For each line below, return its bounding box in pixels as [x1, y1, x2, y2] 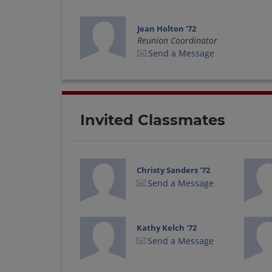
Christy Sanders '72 [137, 164, 211, 175]
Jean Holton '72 [137, 22, 196, 34]
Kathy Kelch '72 [137, 222, 197, 234]
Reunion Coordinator [137, 34, 217, 46]
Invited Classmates [80, 110, 225, 129]
